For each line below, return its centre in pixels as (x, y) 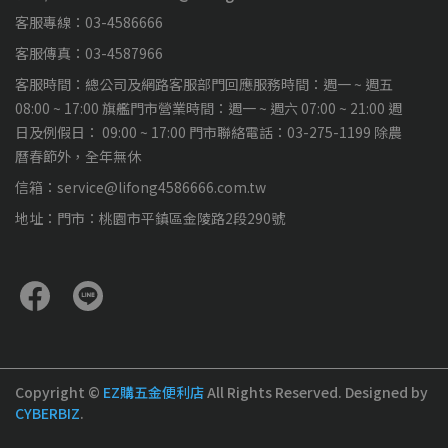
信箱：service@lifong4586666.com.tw (140, 187)
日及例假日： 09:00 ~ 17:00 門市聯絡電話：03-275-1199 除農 (208, 132)
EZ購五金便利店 (153, 392)
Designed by (386, 392)
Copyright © (57, 392)
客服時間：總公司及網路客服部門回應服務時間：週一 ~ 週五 (204, 84)
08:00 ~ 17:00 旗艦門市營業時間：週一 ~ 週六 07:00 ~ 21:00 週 (208, 108)
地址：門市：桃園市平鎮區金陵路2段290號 (150, 218)
